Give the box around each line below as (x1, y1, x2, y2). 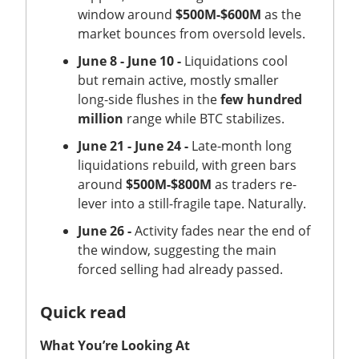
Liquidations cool (181, 51, 288, 70)
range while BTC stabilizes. (123, 109, 288, 127)
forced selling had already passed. (78, 260, 286, 278)
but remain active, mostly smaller (78, 71, 279, 89)
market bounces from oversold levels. (78, 24, 309, 42)
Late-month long (188, 136, 292, 155)
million (78, 109, 123, 127)
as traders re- (212, 175, 296, 193)
